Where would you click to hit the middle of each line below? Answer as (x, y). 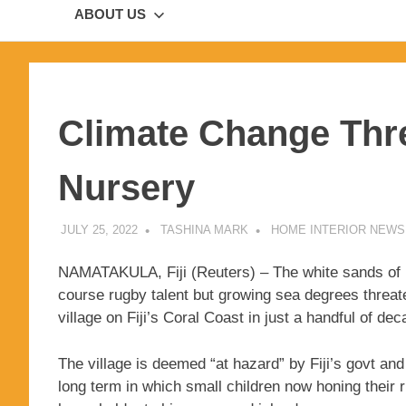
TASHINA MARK (204, 229)
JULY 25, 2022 (99, 229)
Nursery (126, 188)
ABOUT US (110, 14)
